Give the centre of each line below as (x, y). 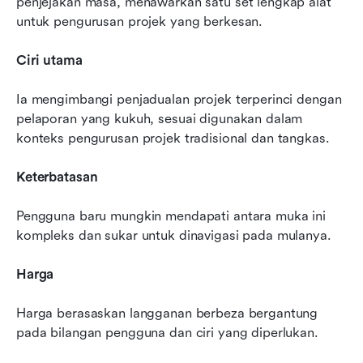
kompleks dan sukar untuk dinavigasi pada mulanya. (174, 236)
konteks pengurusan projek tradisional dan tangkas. (173, 139)
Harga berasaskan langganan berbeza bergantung (167, 314)
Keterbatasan (57, 177)
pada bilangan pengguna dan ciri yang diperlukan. (167, 333)
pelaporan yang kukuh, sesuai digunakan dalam (160, 119)
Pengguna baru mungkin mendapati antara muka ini (171, 216)
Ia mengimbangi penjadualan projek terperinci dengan (179, 100)
